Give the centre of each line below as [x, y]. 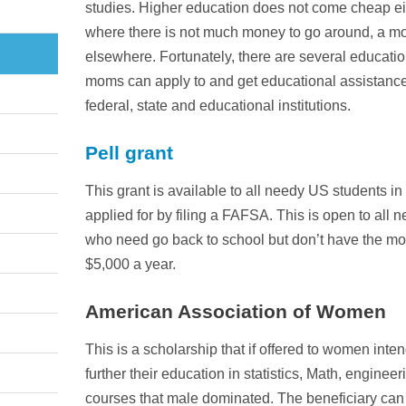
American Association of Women [235, 312]
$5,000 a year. [130, 265]
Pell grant [129, 153]
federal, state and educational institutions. [217, 106]
